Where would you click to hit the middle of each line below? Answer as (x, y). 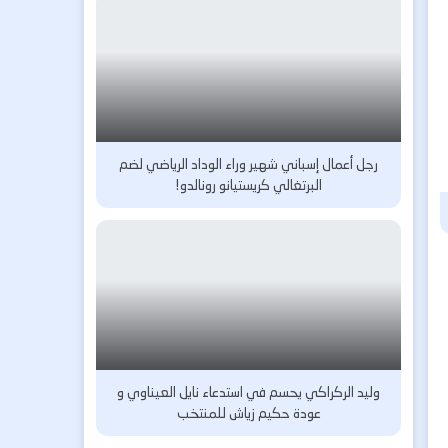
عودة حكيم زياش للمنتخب (248, 413)
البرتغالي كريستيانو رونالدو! (249, 185)
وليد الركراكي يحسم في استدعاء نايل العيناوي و (249, 392)
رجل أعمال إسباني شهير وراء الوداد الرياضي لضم (249, 164)
